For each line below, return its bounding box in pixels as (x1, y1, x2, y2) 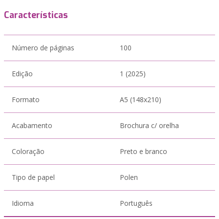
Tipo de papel (12, 173, 55, 182)
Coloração (12, 147, 44, 156)
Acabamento (12, 121, 52, 130)
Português (120, 198, 153, 208)
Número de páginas (12, 43, 74, 52)
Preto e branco (120, 147, 167, 156)
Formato (12, 95, 40, 104)
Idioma (12, 198, 34, 208)
